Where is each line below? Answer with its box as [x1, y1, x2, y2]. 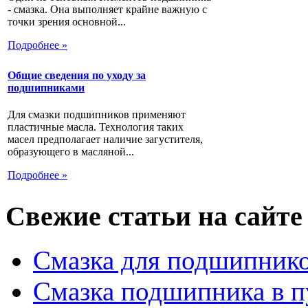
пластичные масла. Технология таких [8, 121, 184, 133]
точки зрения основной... [8, 15, 126, 27]
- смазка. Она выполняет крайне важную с [8, 3, 207, 15]
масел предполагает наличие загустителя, [8, 133, 203, 146]
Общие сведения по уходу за [8, 69, 146, 82]
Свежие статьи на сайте [5, 200, 302, 232]
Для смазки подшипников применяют [8, 109, 186, 121]
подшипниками [8, 82, 85, 94]
